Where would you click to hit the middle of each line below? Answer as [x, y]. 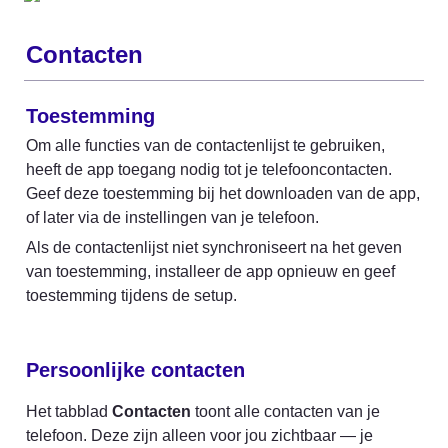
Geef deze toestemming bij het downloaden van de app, [223, 193]
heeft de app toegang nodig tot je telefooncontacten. [209, 169]
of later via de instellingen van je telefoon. [172, 217]
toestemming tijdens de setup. [131, 295]
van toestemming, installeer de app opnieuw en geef [210, 271]
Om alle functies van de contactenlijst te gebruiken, [205, 145]
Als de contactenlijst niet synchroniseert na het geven [214, 247]
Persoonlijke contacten [135, 370]
